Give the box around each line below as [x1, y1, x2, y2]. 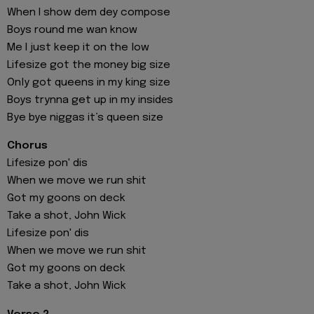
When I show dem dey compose [7, 6, 170, 18]
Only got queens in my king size [7, 76, 170, 88]
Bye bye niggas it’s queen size [7, 111, 163, 123]
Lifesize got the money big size [7, 59, 170, 71]
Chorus [7, 140, 48, 152]
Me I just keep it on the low [7, 41, 149, 53]
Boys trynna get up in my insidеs [7, 94, 173, 106]
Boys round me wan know [7, 24, 137, 36]
